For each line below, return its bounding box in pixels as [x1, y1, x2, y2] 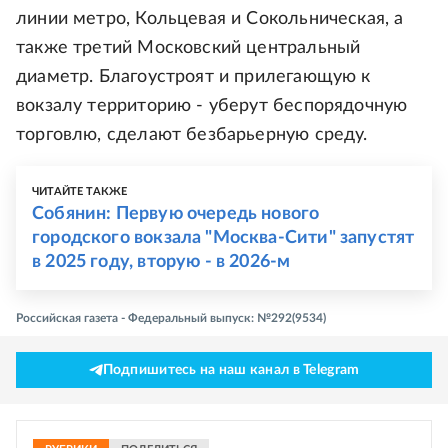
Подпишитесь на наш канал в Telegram [102, 362, 360, 377]
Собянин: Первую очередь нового [32, 204, 320, 223]
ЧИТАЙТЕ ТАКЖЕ [32, 185, 128, 197]
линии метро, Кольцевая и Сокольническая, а [16, 9, 404, 28]
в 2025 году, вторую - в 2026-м [32, 252, 291, 271]
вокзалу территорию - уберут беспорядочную [16, 96, 408, 115]
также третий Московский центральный [16, 38, 361, 57]
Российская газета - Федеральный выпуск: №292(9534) [16, 311, 326, 324]
